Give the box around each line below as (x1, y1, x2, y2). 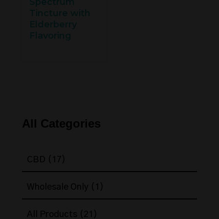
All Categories (22, 117, 101, 131)
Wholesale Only (26, 183, 88, 192)
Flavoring (29, 30, 71, 42)
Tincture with (29, 8, 90, 19)
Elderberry (29, 19, 77, 30)
